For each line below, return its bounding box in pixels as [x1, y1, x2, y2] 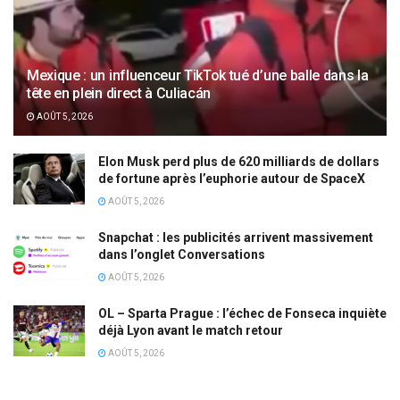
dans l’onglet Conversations [98, 247, 265, 262]
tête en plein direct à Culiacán [27, 85, 212, 102]
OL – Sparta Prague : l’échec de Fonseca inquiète [98, 306, 387, 321]
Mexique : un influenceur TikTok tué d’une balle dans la [27, 67, 369, 84]
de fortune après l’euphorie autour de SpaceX [98, 171, 365, 186]
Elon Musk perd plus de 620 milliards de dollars [98, 154, 379, 169]
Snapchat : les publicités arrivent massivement [98, 230, 373, 245]
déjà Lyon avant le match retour [98, 323, 283, 337]
